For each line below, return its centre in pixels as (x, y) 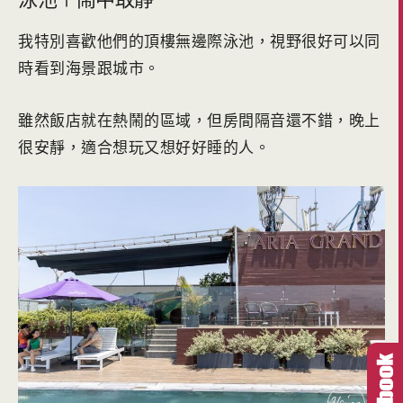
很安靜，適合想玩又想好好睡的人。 (144, 147)
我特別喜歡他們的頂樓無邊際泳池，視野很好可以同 (199, 40)
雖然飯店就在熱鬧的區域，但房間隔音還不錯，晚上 (199, 120)
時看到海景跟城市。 (89, 67)
